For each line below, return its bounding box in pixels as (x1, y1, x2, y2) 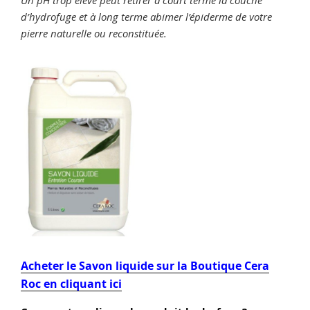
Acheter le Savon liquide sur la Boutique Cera (21, 258, 269, 274)
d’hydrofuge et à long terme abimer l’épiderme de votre (21, 10, 272, 24)
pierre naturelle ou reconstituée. (21, 26, 167, 41)
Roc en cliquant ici (21, 276, 122, 292)
